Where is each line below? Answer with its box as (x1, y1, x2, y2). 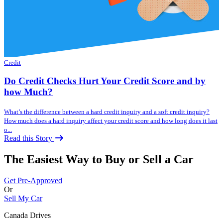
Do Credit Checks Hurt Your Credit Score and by (4, 76, 206, 87)
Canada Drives (4, 211, 51, 220)
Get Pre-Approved (4, 176, 62, 185)
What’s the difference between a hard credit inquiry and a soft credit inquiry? (4, 108, 210, 115)
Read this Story (4, 134, 54, 142)
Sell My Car (4, 194, 42, 203)
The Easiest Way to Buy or (4, 152, 143, 166)
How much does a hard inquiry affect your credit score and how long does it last (4, 117, 218, 124)
